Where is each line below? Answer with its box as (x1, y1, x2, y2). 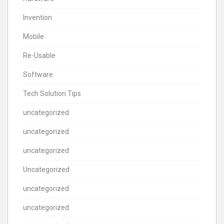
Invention (23, 13, 52, 21)
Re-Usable (23, 51, 55, 59)
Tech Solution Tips (23, 89, 81, 97)
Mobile (23, 32, 44, 40)
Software (23, 70, 53, 78)
